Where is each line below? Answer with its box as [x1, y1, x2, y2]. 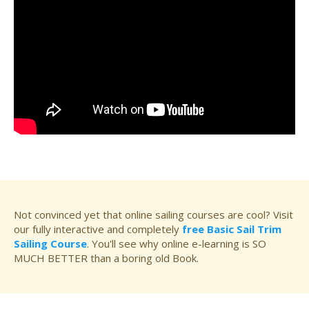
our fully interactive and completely [14, 222, 182, 237]
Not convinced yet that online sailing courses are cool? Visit [14, 208, 293, 222]
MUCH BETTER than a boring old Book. [14, 251, 199, 266]
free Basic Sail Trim [182, 222, 281, 237]
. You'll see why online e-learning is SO [87, 237, 266, 251]
